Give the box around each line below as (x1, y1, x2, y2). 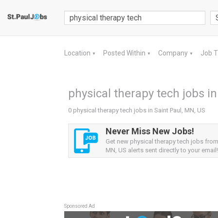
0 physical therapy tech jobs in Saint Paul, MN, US (68, 107, 205, 114)
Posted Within (103, 49, 147, 57)
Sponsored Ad (64, 203, 95, 209)
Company (158, 49, 189, 57)
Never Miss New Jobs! (106, 126, 194, 136)
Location (64, 49, 92, 57)
